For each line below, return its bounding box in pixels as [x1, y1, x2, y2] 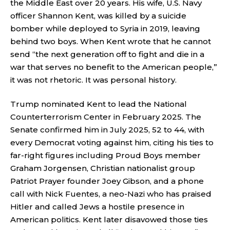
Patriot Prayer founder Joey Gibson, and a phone [10, 176, 204, 186]
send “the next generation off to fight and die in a [10, 49, 204, 59]
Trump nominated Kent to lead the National [10, 99, 187, 109]
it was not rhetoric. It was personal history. [10, 74, 177, 85]
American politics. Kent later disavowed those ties [10, 215, 208, 224]
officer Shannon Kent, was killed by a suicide [10, 10, 186, 21]
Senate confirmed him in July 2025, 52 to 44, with [10, 125, 204, 135]
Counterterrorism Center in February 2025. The [10, 112, 201, 122]
